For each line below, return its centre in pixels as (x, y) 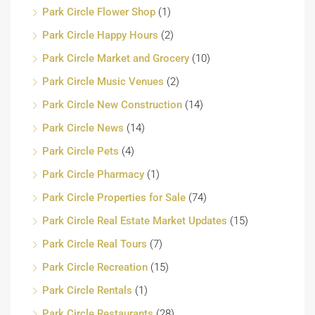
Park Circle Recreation (95, 267)
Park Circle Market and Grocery (116, 58)
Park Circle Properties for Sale (114, 197)
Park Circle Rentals (87, 290)
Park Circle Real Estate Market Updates (135, 220)
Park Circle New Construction (112, 104)
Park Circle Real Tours (95, 244)
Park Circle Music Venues (103, 81)
